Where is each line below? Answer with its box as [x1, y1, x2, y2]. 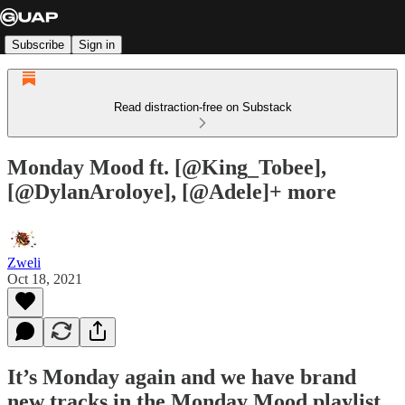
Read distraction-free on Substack [113, 100, 292, 114]
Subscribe [12, 37, 64, 52]
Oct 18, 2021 [7, 270, 82, 287]
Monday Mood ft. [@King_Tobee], [7, 155, 326, 179]
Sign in [79, 37, 115, 52]
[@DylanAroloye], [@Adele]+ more [7, 179, 336, 203]
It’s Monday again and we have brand [7, 364, 356, 389]
